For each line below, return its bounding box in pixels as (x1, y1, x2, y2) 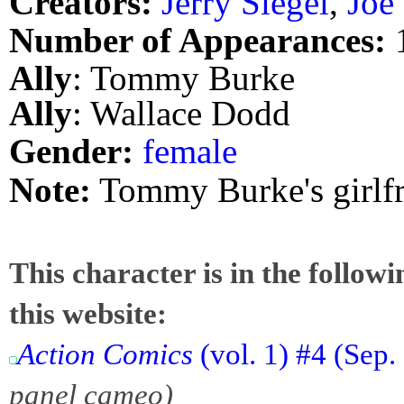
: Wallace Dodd (72, 94, 290, 133)
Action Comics (17, 336, 193, 371)
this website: (9, 296, 167, 330)
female (142, 132, 237, 171)
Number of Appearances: (9, 21, 386, 60)
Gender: (9, 132, 133, 171)
